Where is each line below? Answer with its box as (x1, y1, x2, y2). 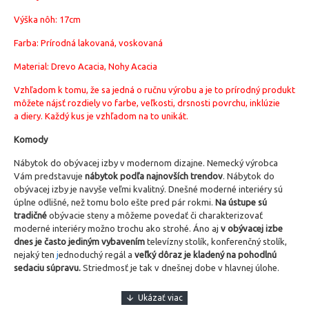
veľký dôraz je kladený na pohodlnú (134, 250, 277, 259)
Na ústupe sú (215, 197, 267, 207)
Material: (14, 61, 51, 71)
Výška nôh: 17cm (14, 14, 81, 24)
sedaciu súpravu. (14, 263, 81, 272)
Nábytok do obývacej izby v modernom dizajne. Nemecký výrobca (14, 158, 278, 168)
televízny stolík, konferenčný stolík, (145, 237, 287, 246)
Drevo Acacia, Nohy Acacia (51, 61, 157, 71)
